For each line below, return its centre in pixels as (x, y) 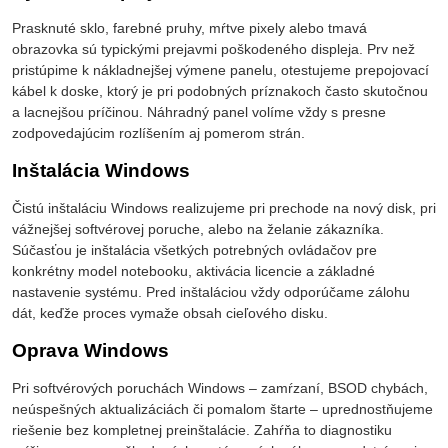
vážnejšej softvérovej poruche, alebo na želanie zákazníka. (198, 229)
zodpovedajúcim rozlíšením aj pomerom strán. (158, 133)
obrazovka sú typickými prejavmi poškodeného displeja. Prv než (213, 49)
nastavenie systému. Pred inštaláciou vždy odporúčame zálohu (211, 292)
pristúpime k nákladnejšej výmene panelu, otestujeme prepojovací (220, 70)
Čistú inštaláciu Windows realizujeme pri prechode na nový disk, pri (224, 208)
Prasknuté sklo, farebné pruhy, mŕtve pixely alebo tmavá (189, 28)
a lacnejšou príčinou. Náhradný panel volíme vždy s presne (199, 112)
